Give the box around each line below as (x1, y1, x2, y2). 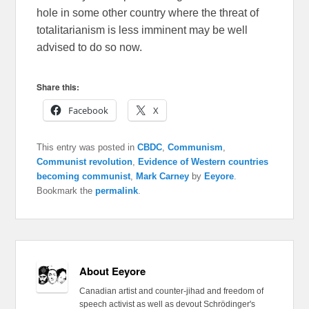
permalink (95, 186, 139, 197)
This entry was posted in (37, 142, 138, 153)
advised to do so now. (37, 41, 143, 54)
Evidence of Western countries (138, 157, 269, 168)
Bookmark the (37, 186, 96, 197)
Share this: (37, 81, 80, 94)
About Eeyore (79, 263, 146, 279)
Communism (168, 142, 223, 153)
